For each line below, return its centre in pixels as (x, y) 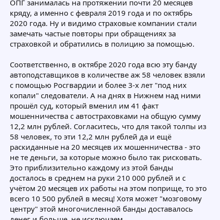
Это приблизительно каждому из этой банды (92, 167)
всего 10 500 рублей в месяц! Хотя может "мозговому (106, 198)
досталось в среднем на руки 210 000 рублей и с (98, 178)
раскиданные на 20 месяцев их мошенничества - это (105, 147)
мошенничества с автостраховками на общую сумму (105, 116)
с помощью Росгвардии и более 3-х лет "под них (98, 85)
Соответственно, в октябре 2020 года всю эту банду (103, 64)
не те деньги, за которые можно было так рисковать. (106, 157)
